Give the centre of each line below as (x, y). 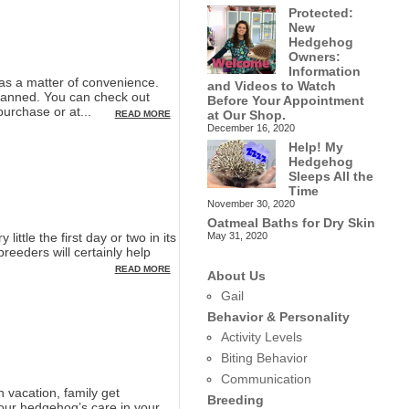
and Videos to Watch (271, 86)
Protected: (320, 13)
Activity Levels (261, 337)
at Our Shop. (246, 115)
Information (324, 71)
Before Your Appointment (285, 100)
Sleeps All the (330, 176)
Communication (266, 379)
